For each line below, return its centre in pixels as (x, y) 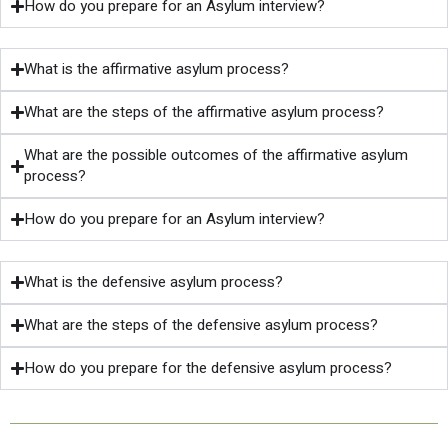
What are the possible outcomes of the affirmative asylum (216, 155)
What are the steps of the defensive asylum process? (201, 325)
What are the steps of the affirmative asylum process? (204, 112)
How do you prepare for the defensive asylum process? (208, 368)
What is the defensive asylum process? (154, 282)
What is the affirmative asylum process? (157, 69)
